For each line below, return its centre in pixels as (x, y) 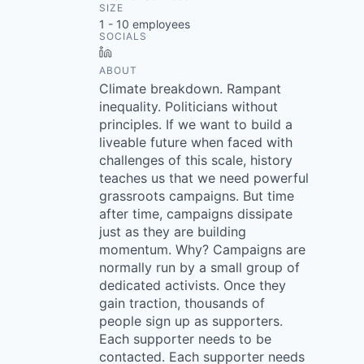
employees (160, 24)
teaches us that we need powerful (204, 178)
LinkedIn (141, 52)
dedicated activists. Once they (193, 285)
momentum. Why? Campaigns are (202, 249)
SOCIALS (123, 36)
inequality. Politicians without (188, 106)
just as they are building (173, 232)
